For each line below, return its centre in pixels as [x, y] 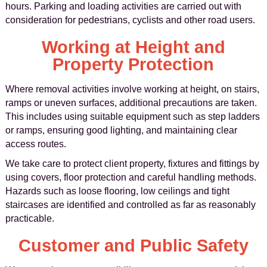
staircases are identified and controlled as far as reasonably [130, 205]
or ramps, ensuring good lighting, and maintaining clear [121, 130]
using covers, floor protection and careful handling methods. [131, 177]
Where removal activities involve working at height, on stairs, [132, 89]
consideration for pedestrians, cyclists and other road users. [130, 20]
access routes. [35, 144]
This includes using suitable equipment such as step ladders [132, 117]
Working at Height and [133, 47]
